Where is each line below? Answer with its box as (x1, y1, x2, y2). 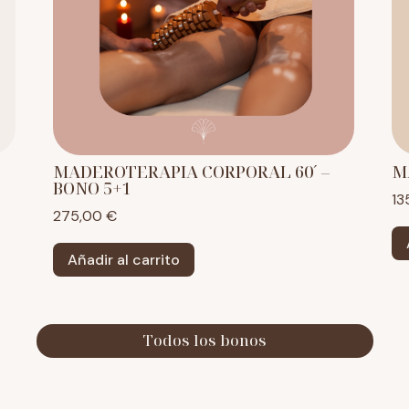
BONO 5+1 (52, 176, 131, 199)
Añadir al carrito (67, 249, 180, 269)
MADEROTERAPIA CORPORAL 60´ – (52, 160, 330, 183)
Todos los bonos (142, 330, 267, 351)
